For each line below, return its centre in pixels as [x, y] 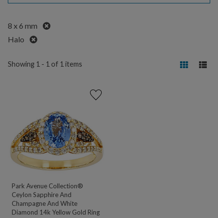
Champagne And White [45, 204]
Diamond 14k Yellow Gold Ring [56, 212]
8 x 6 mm [23, 26]
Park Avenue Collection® [47, 186]
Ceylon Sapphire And [42, 195]
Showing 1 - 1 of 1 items [45, 64]
